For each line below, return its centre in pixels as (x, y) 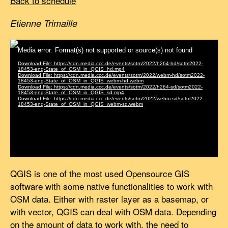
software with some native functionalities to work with (111, 186)
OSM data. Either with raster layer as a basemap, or (109, 198)
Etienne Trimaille (44, 23)
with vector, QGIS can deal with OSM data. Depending (113, 211)
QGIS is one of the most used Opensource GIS (100, 173)
